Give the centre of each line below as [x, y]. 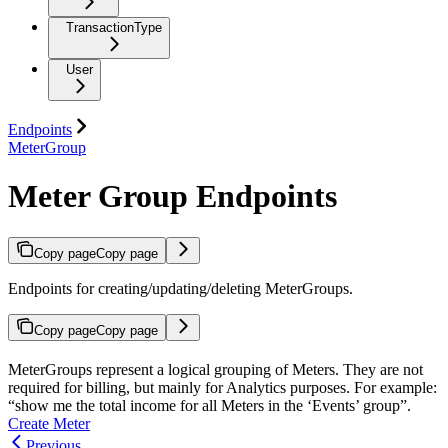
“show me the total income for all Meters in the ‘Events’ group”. [209, 405]
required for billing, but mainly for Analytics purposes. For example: [222, 387]
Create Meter [49, 423]
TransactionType [114, 27]
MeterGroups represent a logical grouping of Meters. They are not [215, 369]
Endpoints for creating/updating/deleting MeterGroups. [180, 288]
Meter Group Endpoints [172, 196]
